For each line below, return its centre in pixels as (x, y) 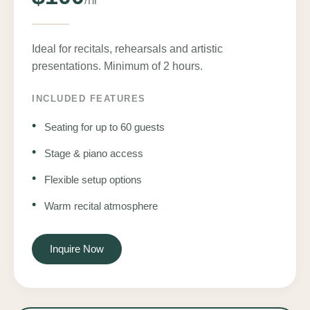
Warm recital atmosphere (101, 206)
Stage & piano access (94, 153)
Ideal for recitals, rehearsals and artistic (127, 48)
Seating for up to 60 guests (104, 127)
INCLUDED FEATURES (89, 98)
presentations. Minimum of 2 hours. (117, 66)
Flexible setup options (93, 179)
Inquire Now (77, 248)
